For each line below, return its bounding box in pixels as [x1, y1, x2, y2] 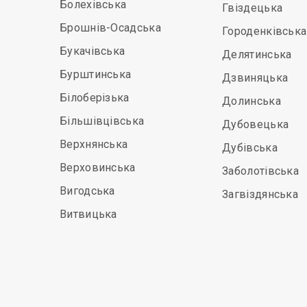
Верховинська [60, 161, 136, 174]
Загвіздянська [222, 188, 299, 201]
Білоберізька [60, 91, 130, 104]
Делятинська [222, 48, 292, 61]
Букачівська [60, 45, 125, 58]
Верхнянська [60, 138, 128, 151]
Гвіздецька [222, 1, 283, 14]
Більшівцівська [60, 114, 145, 127]
